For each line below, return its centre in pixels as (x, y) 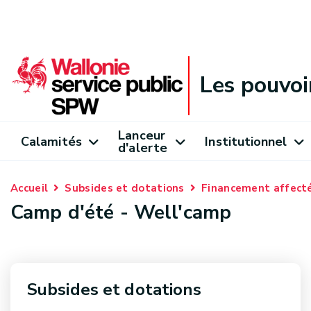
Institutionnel (246, 141)
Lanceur (142, 135)
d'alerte (143, 148)
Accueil (30, 188)
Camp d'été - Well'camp (121, 212)
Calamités (51, 141)
